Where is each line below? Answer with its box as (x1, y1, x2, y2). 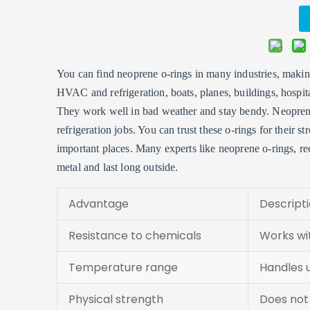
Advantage (69, 196, 129, 212)
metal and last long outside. (57, 161, 179, 173)
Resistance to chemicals (69, 228, 201, 244)
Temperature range (69, 259, 178, 275)
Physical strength (69, 291, 163, 307)
